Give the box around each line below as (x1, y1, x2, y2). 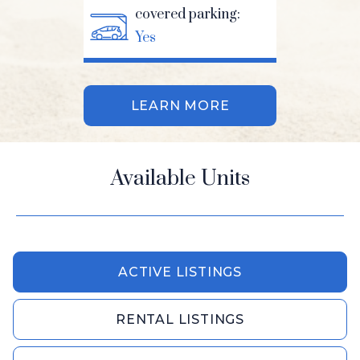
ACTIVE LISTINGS (118, 264, 242, 280)
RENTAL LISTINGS (116, 311, 244, 327)
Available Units (110, 165, 250, 192)
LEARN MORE (130, 97, 230, 113)
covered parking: (135, 5, 240, 23)
